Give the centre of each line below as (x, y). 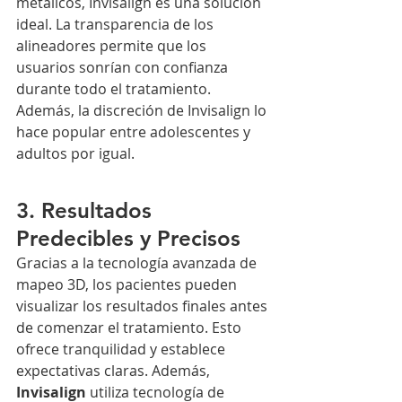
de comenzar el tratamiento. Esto (131, 328)
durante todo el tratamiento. (115, 89)
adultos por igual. (75, 154)
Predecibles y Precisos (128, 239)
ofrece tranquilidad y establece (122, 350)
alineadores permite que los (113, 46)
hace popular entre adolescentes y (135, 132)
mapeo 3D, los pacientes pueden (128, 285)
